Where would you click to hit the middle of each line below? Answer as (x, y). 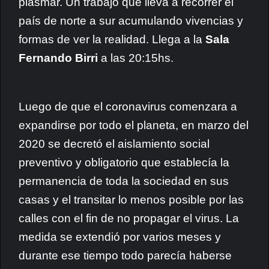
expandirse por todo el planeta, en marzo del (134, 125)
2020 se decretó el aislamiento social (114, 144)
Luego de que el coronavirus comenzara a (128, 107)
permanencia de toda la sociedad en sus (124, 181)
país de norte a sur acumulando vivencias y (131, 21)
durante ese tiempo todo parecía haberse (125, 255)
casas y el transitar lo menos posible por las (131, 200)
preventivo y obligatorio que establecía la (124, 162)
